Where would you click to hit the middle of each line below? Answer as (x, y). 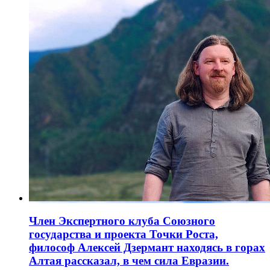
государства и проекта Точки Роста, (124, 234)
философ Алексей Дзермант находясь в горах (147, 248)
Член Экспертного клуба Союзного (122, 221)
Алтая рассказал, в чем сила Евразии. (129, 261)
